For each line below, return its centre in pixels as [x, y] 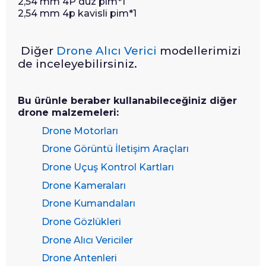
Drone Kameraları [84, 185]
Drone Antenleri [79, 258]
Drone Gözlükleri [81, 221]
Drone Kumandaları [88, 204]
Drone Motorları [80, 131]
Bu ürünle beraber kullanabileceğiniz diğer [127, 101]
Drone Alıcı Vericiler [87, 240]
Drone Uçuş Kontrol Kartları [108, 167]
